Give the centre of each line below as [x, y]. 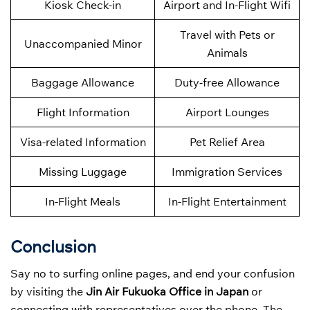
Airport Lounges [227, 112]
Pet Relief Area [227, 142]
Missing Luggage [83, 172]
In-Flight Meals [83, 202]
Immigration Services [227, 172]
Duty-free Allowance [227, 83]
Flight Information [83, 112]
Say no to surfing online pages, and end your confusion [153, 273]
